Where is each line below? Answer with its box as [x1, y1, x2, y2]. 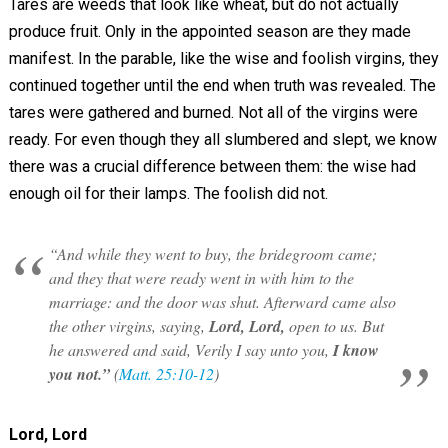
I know [332, 338, 379, 361]
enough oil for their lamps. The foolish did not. [8, 183, 328, 203]
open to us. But [284, 314, 384, 336]
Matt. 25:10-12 [118, 362, 214, 384]
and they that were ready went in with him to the [48, 266, 354, 288]
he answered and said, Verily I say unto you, [48, 338, 333, 360]
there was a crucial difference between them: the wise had [8, 156, 416, 176]
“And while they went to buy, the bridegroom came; [48, 242, 377, 264]
